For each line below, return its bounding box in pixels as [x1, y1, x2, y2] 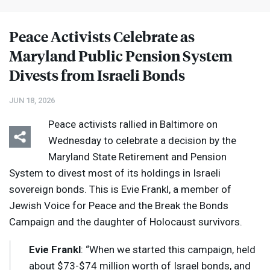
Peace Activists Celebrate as [9, 27, 195, 46]
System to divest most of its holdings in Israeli [9, 167, 221, 180]
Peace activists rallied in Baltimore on [48, 118, 218, 131]
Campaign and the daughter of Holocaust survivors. [9, 216, 242, 228]
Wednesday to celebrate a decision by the [48, 134, 236, 147]
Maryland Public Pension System [9, 46, 233, 66]
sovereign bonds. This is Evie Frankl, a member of [9, 183, 231, 196]
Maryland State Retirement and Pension [48, 151, 227, 163]
